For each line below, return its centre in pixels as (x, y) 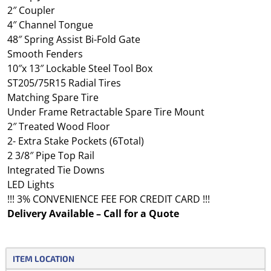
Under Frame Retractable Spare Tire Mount (106, 112)
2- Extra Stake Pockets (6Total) (76, 141)
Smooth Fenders (45, 54)
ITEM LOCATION (44, 259)
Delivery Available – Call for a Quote (93, 214)
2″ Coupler (31, 11)
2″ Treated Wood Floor (59, 127)
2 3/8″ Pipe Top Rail (51, 156)
